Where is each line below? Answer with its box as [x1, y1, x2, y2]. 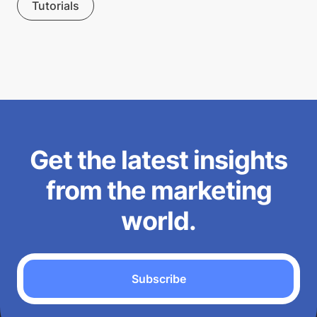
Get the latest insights [30, 144, 287, 175]
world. [121, 205, 196, 236]
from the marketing [45, 175, 272, 206]
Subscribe [131, 272, 186, 286]
